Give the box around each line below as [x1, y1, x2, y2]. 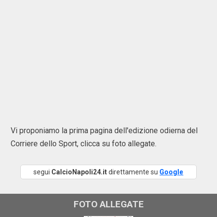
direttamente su [107, 168, 160, 176]
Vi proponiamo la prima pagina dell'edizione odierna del [11, 126, 198, 135]
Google [159, 168, 184, 176]
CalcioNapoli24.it [51, 168, 108, 176]
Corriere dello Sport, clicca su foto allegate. [11, 139, 156, 148]
